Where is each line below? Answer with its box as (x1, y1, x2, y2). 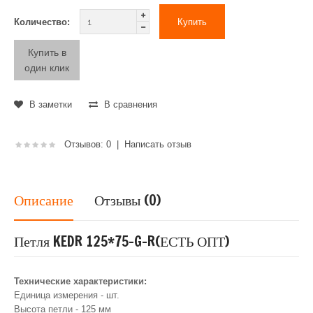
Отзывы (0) (94, 189, 161, 210)
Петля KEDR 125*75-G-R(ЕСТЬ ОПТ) (14, 231, 229, 252)
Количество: (14, 16, 70, 27)
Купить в (27, 46, 66, 58)
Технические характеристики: (14, 275, 147, 286)
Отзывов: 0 (64, 138, 111, 150)
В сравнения (101, 99, 157, 110)
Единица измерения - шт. (14, 289, 122, 300)
